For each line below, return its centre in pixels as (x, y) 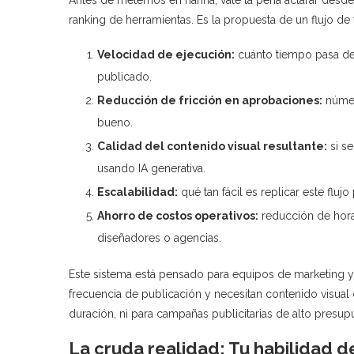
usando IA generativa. (151, 168)
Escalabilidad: (137, 192)
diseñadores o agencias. (159, 237)
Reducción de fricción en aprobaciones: (210, 100)
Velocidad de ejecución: (166, 54)
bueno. (115, 122)
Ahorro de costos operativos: (178, 215)
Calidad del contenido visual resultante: (212, 146)
